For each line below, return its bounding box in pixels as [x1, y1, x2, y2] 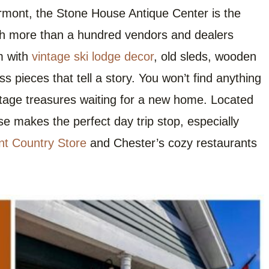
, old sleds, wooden [154, 49, 256, 63]
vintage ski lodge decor [32, 49, 154, 63]
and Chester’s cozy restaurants [86, 136, 257, 150]
